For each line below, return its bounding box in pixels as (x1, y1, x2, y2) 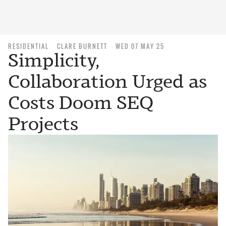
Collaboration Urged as (8, 71, 207, 92)
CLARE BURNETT (57, 42, 107, 50)
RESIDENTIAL (8, 42, 49, 50)
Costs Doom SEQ (8, 92, 154, 114)
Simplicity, (8, 49, 99, 71)
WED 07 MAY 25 (116, 42, 164, 50)
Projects (8, 113, 78, 135)
